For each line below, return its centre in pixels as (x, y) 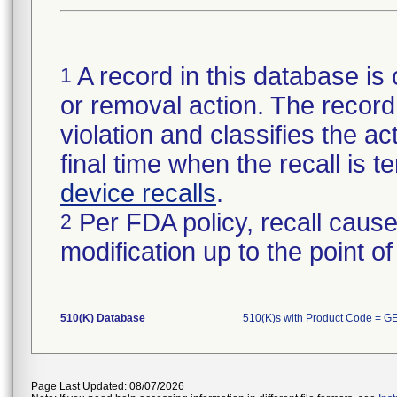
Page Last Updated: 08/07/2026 (108, 386)
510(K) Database (103, 318)
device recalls (138, 193)
